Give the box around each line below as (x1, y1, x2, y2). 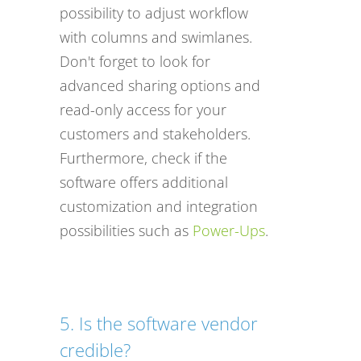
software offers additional (60, 172, 228, 192)
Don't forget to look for (60, 51, 210, 71)
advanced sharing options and (60, 75, 260, 95)
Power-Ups (193, 220, 265, 240)
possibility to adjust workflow (60, 2, 248, 23)
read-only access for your (60, 99, 226, 119)
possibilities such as (60, 220, 193, 240)
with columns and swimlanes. (60, 27, 252, 47)
